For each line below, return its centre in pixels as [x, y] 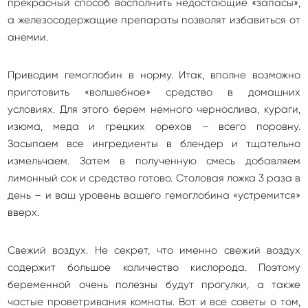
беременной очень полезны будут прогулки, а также [154, 285]
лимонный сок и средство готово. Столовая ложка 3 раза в [154, 178]
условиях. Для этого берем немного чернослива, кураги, [154, 109]
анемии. [28, 37]
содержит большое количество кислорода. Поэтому [154, 267]
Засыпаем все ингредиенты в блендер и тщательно [154, 144]
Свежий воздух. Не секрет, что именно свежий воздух [154, 250]
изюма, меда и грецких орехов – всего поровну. [154, 126]
